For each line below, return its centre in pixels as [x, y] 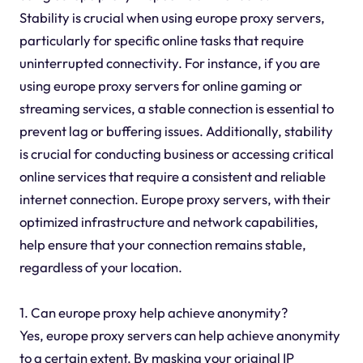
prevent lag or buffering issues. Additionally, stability [176, 131]
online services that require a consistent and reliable [172, 177]
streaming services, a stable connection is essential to [176, 109]
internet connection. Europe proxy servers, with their [175, 199]
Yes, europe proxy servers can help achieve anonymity [179, 335]
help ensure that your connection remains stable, [162, 245]
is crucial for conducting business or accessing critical [176, 154]
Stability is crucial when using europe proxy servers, [172, 18]
